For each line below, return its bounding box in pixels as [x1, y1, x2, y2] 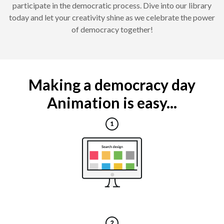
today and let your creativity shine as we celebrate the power [9, 12, 215, 22]
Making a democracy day [28, 75, 195, 94]
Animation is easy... [47, 93, 177, 112]
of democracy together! [71, 24, 153, 34]
